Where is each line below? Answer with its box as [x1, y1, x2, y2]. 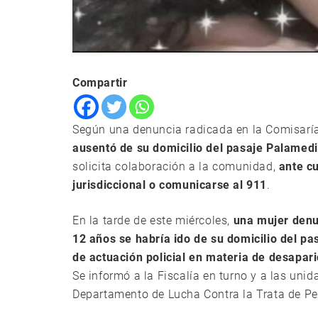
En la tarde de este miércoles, [72, 214, 234, 228]
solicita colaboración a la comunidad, [72, 160, 279, 174]
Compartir [72, 76, 128, 90]
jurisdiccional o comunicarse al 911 [72, 178, 268, 192]
